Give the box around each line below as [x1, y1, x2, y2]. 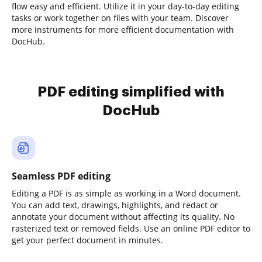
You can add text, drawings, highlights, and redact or [12, 199, 218, 211]
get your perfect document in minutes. [12, 235, 163, 246]
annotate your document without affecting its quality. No [12, 211, 235, 222]
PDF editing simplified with [37, 85, 225, 99]
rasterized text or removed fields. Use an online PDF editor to [12, 223, 250, 234]
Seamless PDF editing [12, 170, 111, 182]
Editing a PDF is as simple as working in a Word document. [12, 188, 241, 199]
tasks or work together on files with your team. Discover [12, 12, 229, 23]
